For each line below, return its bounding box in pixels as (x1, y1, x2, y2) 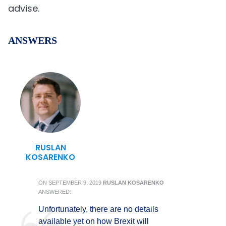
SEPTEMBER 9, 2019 (48, 180, 101, 186)
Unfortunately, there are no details (38, 205, 158, 213)
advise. (8, 2, 39, 15)
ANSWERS (8, 35, 57, 46)
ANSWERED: (38, 189, 71, 195)
